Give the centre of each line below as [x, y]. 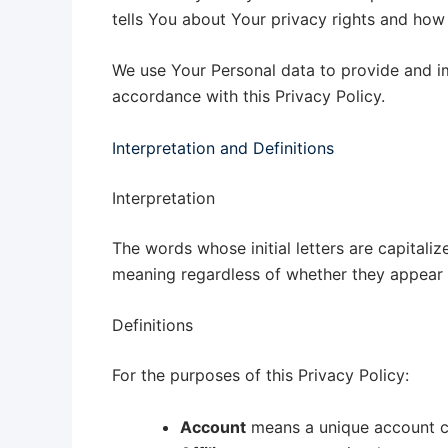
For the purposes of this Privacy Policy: [260, 375]
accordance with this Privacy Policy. [248, 96]
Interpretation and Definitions [223, 147]
